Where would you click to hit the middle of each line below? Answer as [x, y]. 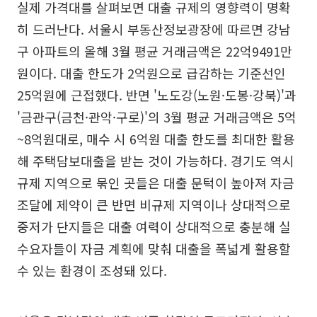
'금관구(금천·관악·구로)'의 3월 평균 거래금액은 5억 [157, 116]
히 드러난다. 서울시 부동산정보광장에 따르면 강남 [154, 29]
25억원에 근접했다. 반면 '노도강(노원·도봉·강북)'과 [157, 94]
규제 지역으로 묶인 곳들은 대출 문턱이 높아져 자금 [156, 182]
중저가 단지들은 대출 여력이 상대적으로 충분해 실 [154, 226]
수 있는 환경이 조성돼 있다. [92, 270]
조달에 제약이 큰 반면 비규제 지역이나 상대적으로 [154, 204]
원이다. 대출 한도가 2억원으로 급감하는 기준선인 [151, 73]
